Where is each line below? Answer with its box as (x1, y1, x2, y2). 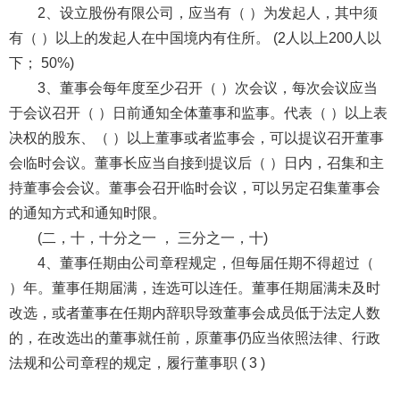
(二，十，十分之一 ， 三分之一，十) (37, 229, 268, 246)
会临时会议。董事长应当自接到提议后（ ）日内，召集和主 (8, 154, 384, 171)
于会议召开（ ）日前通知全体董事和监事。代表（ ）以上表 (8, 104, 387, 121)
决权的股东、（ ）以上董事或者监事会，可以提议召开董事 (8, 129, 384, 146)
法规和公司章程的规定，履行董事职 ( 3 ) (8, 354, 265, 371)
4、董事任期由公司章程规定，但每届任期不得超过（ (37, 254, 374, 271)
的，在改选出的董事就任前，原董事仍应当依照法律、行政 (8, 329, 380, 346)
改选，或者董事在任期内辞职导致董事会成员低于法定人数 (8, 304, 380, 321)
